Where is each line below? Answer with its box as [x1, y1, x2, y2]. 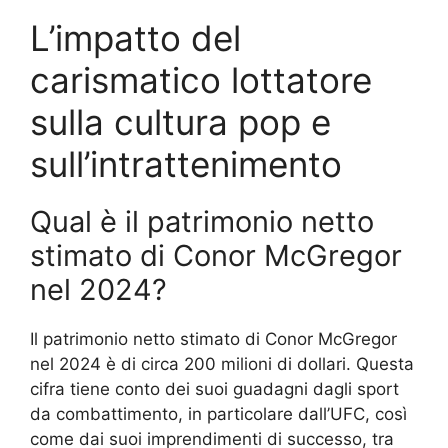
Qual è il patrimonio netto [30, 204, 374, 240]
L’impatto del [30, 17, 241, 60]
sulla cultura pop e [30, 101, 331, 144]
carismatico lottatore [30, 59, 372, 102]
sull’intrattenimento [30, 143, 342, 186]
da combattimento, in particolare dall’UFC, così [30, 404, 407, 425]
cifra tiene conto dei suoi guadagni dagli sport [30, 379, 399, 400]
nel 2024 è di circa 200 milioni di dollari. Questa [30, 354, 414, 375]
